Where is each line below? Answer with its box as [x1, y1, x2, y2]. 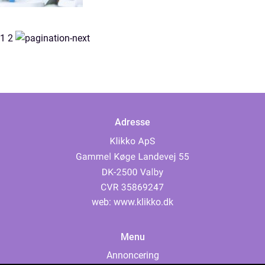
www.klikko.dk [114, 196, 173, 208]
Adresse [115, 117, 150, 128]
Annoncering [106, 250, 159, 261]
